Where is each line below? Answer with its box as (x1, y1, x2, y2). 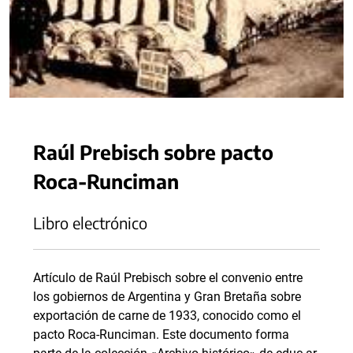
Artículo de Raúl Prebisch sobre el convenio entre (33, 270, 303, 285)
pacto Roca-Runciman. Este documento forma (33, 327, 289, 342)
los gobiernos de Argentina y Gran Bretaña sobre (33, 289, 301, 304)
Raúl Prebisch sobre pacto (33, 139, 273, 164)
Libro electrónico (33, 213, 147, 232)
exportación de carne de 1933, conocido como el (33, 308, 301, 323)
